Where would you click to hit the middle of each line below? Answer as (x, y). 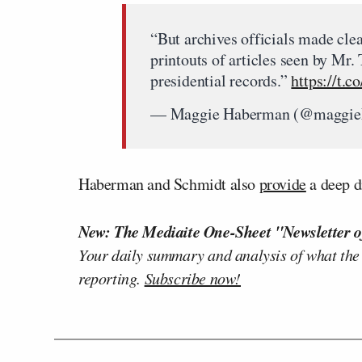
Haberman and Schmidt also (169, 183)
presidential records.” (221, 80)
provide (282, 183)
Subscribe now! (193, 278)
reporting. (112, 278)
